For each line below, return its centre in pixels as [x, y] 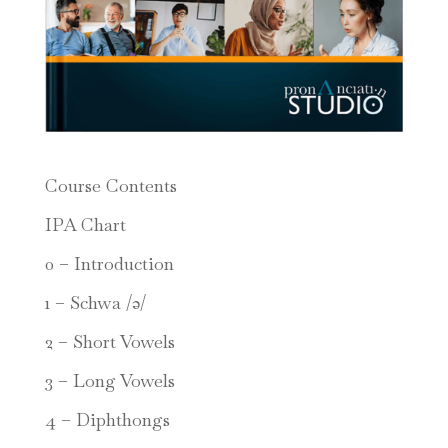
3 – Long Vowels [109, 380]
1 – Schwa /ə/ [95, 302]
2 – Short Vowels [109, 341]
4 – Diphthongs [107, 419]
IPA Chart [85, 224]
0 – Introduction [109, 263]
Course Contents [110, 185]
